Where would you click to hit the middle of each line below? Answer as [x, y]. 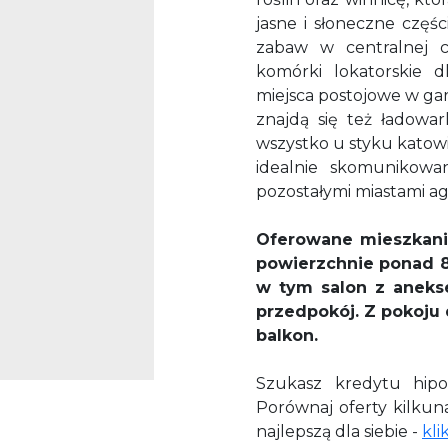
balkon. [287, 336]
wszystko [294, 144]
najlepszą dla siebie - [339, 432]
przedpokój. [310, 312]
